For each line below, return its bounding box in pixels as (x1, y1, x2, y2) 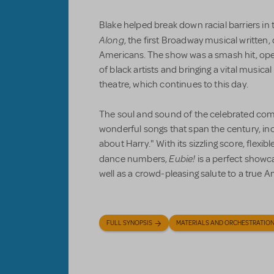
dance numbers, (99, 153, 169, 166)
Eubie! (169, 151, 196, 166)
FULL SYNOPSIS (106, 219, 152, 228)
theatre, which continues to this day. (99, 78, 248, 91)
